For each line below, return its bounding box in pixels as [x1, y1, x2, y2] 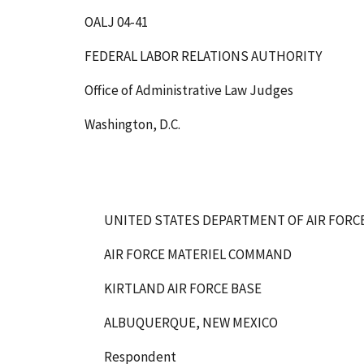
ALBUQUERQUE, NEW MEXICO [104, 313, 278, 331]
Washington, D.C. [84, 115, 180, 133]
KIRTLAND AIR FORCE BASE [104, 279, 262, 297]
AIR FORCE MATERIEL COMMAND [104, 245, 292, 263]
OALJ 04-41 [84, 12, 148, 31]
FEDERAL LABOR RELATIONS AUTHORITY [84, 46, 322, 65]
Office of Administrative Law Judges [84, 80, 293, 99]
